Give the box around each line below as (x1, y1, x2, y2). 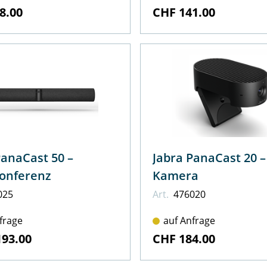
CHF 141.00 (152, 4, 215, 21)
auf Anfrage (163, 214, 215, 228)
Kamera (152, 167, 198, 184)
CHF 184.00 (152, 231, 215, 247)
